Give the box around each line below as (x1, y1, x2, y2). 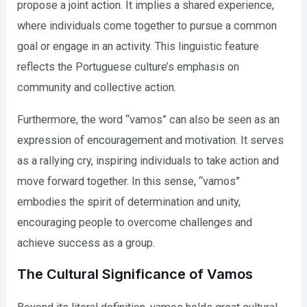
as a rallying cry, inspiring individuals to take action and (17, 153, 280, 167)
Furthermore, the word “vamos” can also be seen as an (17, 112, 280, 126)
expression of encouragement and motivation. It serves (17, 133, 284, 147)
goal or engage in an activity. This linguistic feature (17, 40, 260, 53)
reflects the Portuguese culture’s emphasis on (17, 60, 240, 74)
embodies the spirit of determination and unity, (17, 195, 241, 208)
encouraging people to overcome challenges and (17, 215, 253, 229)
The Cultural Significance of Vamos (17, 266, 254, 283)
